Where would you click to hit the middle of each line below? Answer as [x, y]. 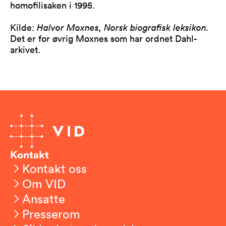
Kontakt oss [54, 168]
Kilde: [22, 27]
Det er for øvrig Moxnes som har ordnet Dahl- [104, 38]
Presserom [51, 214]
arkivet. [25, 49]
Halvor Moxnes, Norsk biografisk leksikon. [122, 27]
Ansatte [44, 199]
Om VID [44, 184]
